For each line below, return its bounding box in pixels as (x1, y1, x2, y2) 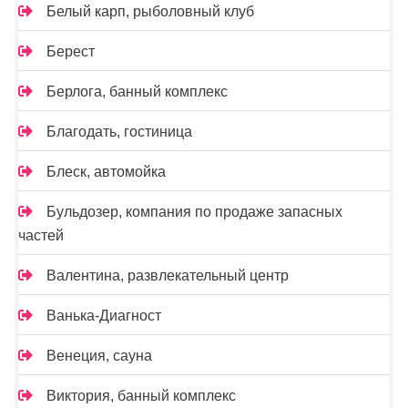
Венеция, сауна (46, 347, 152, 363)
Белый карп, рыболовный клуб (46, 3, 254, 19)
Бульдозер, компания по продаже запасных (46, 203, 342, 219)
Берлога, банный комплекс (46, 83, 228, 99)
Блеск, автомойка (46, 163, 166, 179)
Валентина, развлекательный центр (46, 267, 289, 283)
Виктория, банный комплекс (46, 387, 236, 403)
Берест (46, 43, 95, 59)
